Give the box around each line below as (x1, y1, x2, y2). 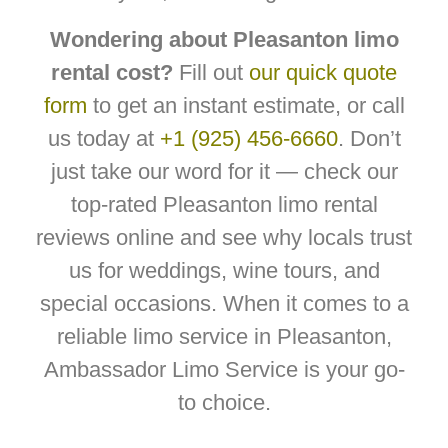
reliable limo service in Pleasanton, (56, 324, 392, 350)
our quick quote (249, 60, 397, 86)
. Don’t (337, 126, 401, 152)
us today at (47, 126, 160, 152)
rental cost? (51, 60, 173, 86)
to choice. (177, 390, 271, 416)
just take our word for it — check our (50, 159, 398, 185)
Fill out (173, 60, 249, 86)
